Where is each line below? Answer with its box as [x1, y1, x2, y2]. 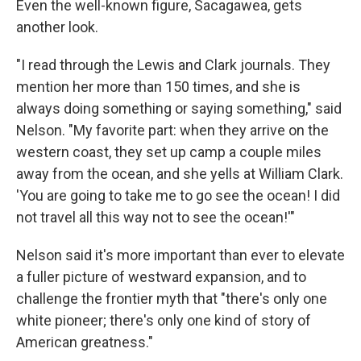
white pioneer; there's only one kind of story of [16, 312, 311, 329]
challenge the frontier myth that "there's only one [16, 290, 327, 307]
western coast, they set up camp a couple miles [16, 143, 322, 160]
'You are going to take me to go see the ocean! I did [16, 187, 340, 204]
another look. [16, 19, 98, 35]
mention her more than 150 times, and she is [16, 78, 301, 95]
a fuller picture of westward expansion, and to [16, 268, 306, 285]
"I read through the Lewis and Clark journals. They [16, 56, 330, 73]
